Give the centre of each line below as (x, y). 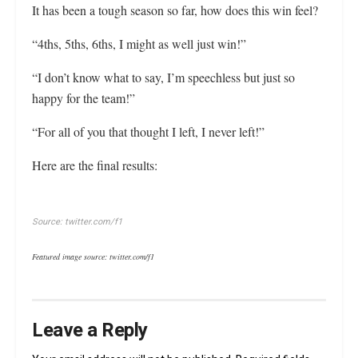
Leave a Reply (90, 330)
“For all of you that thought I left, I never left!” (148, 131)
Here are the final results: (95, 165)
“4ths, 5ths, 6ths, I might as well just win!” (139, 44)
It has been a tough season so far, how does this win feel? (175, 10)
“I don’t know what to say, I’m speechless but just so (163, 77)
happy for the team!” (84, 98)
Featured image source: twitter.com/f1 (93, 257)
